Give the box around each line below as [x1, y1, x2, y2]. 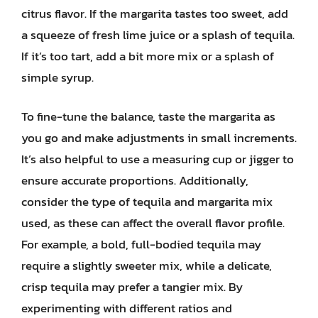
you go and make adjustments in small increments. [21, 128, 297, 147]
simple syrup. [21, 67, 94, 87]
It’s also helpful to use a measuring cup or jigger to [21, 150, 294, 168]
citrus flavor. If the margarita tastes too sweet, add [21, 4, 288, 23]
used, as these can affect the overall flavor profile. [21, 214, 285, 232]
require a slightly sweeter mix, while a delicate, [21, 256, 272, 275]
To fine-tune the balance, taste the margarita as [21, 107, 275, 126]
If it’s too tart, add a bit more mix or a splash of [21, 46, 274, 65]
